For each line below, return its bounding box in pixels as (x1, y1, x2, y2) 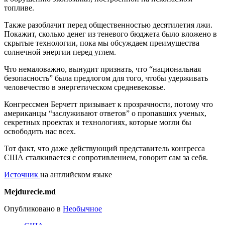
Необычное (63, 204, 102, 213)
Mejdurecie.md (4, 187, 56, 196)
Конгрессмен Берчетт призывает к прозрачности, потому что (4, 100, 213, 109)
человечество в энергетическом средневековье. (4, 83, 165, 92)
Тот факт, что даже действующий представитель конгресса (4, 144, 205, 153)
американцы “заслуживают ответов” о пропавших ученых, (4, 109, 206, 118)
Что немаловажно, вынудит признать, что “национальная (4, 65, 201, 74)
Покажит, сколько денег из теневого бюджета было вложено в (4, 30, 217, 39)
